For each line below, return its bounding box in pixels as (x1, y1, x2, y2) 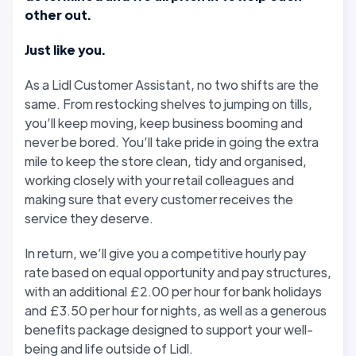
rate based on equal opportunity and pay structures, (25, 263, 331, 281)
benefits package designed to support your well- (25, 320, 313, 338)
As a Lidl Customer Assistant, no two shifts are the (25, 75, 319, 93)
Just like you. (25, 41, 106, 58)
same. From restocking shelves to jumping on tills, (25, 95, 312, 112)
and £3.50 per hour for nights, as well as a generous (25, 301, 327, 319)
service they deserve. (25, 209, 153, 226)
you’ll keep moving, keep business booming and (25, 114, 303, 131)
